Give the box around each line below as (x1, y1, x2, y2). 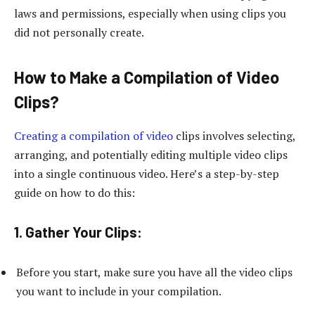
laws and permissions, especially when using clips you (14, 5, 286, 21)
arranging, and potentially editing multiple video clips (14, 146, 288, 162)
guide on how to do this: (14, 184, 135, 200)
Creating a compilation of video (14, 127, 173, 143)
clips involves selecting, (173, 127, 295, 143)
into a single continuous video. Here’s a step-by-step (14, 165, 279, 181)
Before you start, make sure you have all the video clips (16, 264, 292, 281)
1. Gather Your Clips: (14, 224, 142, 241)
